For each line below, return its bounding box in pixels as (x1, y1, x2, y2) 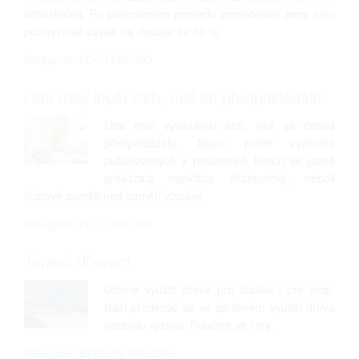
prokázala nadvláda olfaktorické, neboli (104, 170, 335, 186)
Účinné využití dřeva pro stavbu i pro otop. (104, 281, 335, 297)
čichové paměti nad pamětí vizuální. (24, 188, 206, 204)
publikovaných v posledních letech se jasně (104, 152, 335, 168)
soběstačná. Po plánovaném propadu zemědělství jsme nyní (24, 6, 335, 22)
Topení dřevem (24, 249, 131, 272)
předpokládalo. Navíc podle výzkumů (104, 135, 335, 151)
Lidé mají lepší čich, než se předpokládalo (24, 85, 321, 108)
